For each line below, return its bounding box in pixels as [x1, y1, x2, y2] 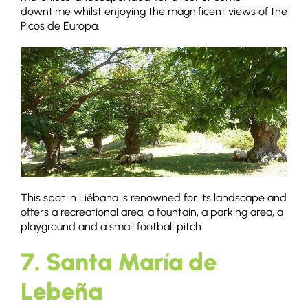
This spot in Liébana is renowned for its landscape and [21, 191, 287, 205]
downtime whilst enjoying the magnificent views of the [21, 4, 287, 18]
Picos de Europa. [21, 19, 100, 32]
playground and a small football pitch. [21, 220, 203, 234]
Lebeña [21, 277, 102, 307]
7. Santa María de [21, 247, 217, 277]
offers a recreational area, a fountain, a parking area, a [21, 206, 283, 219]
